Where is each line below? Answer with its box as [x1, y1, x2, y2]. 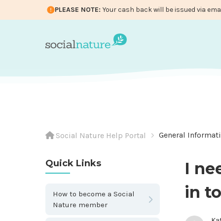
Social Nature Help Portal [56, 130, 146, 140]
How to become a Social [53, 189, 135, 198]
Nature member [53, 200, 108, 209]
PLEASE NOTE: [55, 5, 101, 14]
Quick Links [45, 157, 101, 169]
